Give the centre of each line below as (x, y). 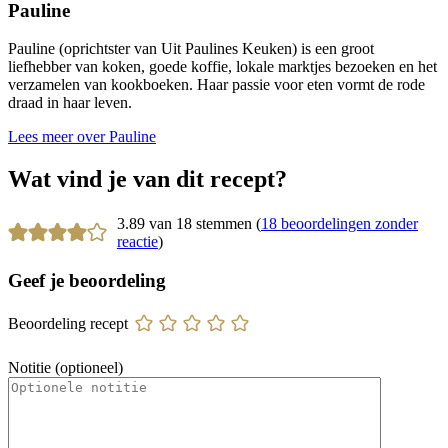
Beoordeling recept (68, 323)
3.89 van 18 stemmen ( (188, 224)
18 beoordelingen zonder (339, 224)
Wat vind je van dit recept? (147, 179)
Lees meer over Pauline (82, 137)
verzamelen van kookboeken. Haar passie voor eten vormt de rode (216, 85)
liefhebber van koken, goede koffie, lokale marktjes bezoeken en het (222, 67)
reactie (137, 242)
